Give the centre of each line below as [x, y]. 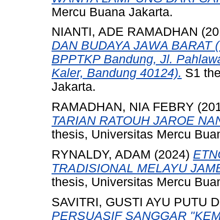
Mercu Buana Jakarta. [112, 12]
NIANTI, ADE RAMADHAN [125, 32]
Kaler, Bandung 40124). [117, 73]
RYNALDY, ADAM [101, 154]
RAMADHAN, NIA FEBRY [123, 107]
